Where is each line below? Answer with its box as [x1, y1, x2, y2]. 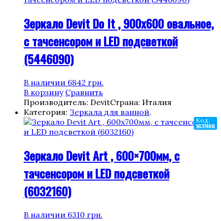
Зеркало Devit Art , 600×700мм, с [24, 146, 180, 164]
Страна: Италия [110, 97, 172, 107]
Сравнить [65, 87, 103, 97]
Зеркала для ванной [70, 107, 149, 117]
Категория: [24, 107, 70, 117]
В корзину [24, 87, 63, 97]
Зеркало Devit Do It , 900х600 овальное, [24, 14, 214, 32]
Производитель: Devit [24, 97, 110, 107]
